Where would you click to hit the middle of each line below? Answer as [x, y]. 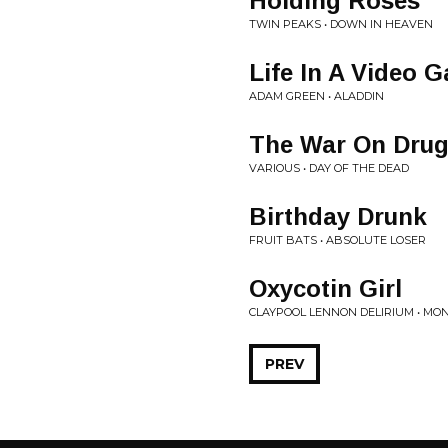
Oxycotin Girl [325, 288]
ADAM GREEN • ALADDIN [316, 96]
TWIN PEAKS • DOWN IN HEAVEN [341, 24]
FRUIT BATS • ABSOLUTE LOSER [337, 240]
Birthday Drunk [338, 216]
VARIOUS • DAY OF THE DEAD [329, 168]
